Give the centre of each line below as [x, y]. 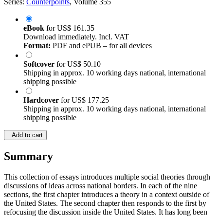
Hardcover [42, 100]
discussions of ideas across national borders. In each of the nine [100, 186]
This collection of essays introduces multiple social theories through [107, 177]
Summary [28, 156]
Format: [37, 46]
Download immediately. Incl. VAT [76, 37]
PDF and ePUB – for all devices [101, 46]
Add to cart [25, 135]
